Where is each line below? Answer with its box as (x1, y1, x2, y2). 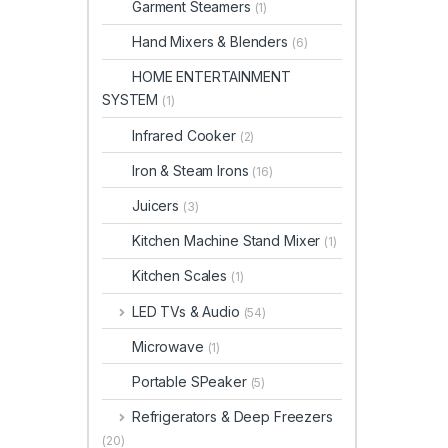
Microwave (132, 337, 208, 355)
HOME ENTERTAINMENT (132, 68, 291, 86)
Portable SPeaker (132, 372, 251, 390)
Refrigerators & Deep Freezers (131, 408, 333, 426)
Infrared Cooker (132, 126, 240, 144)
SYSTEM (102, 91, 163, 109)
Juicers (132, 197, 183, 215)
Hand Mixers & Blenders (132, 33, 292, 51)
